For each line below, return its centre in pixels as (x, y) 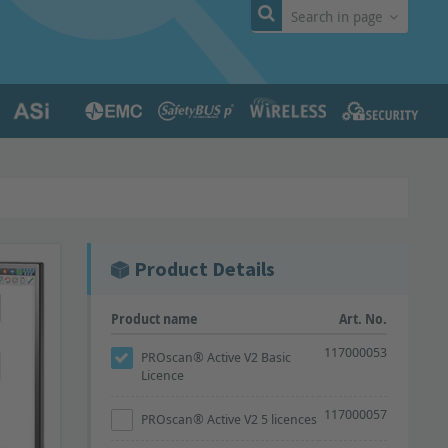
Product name (155, 319)
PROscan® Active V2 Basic (216, 357)
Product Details (205, 268)
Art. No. (363, 319)
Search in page (337, 16)
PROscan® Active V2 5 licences (229, 419)
